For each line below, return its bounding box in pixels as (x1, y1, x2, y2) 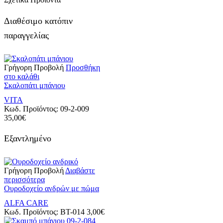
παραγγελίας (4, 30, 49, 40)
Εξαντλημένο (4, 133, 51, 143)
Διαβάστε (65, 166, 95, 175)
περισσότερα (4, 175, 45, 184)
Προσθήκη (66, 63, 100, 72)
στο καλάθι (4, 72, 39, 81)
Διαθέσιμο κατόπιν (4, 15, 73, 26)
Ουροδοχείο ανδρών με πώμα (4, 184, 99, 193)
